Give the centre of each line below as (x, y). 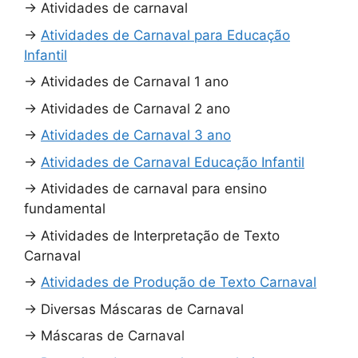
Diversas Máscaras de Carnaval (142, 309)
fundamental (65, 209)
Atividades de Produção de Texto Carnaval (179, 282)
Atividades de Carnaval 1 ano (135, 82)
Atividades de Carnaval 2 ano (135, 108)
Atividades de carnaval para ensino (154, 189)
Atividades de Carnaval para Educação (165, 35)
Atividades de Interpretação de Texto (160, 235)
